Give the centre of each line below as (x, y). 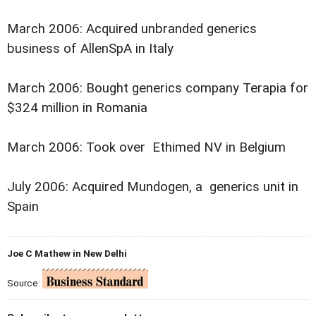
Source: (25, 282)
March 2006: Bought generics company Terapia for (158, 88)
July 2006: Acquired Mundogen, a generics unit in (154, 187)
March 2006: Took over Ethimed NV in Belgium (146, 147)
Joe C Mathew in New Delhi (67, 253)
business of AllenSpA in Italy (90, 48)
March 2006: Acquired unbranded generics (134, 29)
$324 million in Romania (77, 108)
